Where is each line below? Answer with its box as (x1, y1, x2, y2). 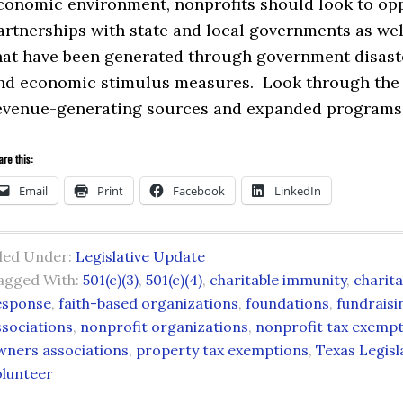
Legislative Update (76, 247, 205, 265)
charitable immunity (210, 271, 346, 289)
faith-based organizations (58, 294, 238, 312)
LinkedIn (274, 183, 321, 199)
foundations (246, 294, 329, 312)
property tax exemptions (136, 341, 309, 359)
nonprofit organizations (80, 318, 248, 336)
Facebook (173, 183, 225, 199)
